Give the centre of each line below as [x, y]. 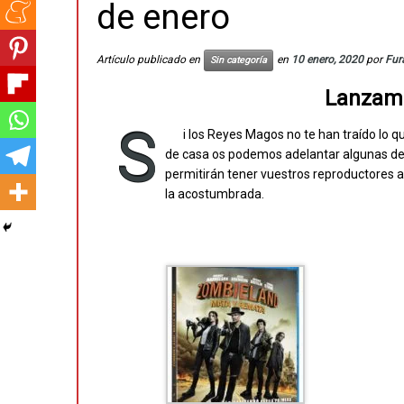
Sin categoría [239, 60]
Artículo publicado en [150, 60]
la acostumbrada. [215, 194]
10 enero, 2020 [327, 60]
